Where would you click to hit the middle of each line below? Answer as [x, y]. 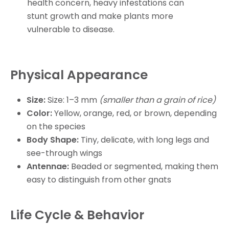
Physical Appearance [79, 75]
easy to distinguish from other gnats [99, 179]
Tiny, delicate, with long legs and [145, 140]
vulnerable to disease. [71, 29]
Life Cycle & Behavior [77, 215]
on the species [56, 126]
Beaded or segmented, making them [145, 166]
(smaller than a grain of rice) [157, 100]
